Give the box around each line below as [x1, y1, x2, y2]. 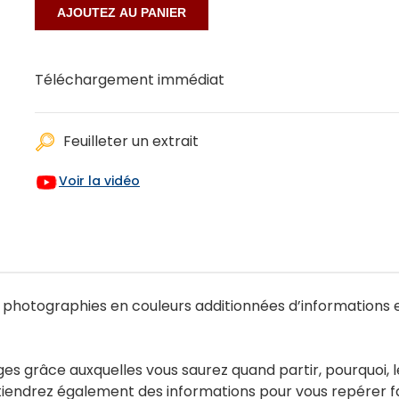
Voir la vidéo [59, 172, 140, 191]
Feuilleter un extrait [63, 131, 199, 151]
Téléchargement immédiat [35, 69, 224, 90]
